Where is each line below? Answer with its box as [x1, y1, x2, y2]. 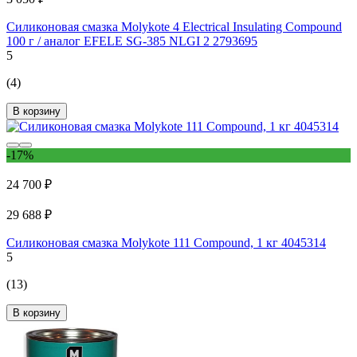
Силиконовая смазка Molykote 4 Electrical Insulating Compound [6, 19, 342, 33]
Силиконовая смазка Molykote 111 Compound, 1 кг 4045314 [6, 235, 326, 249]
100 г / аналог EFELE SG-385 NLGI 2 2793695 [6, 33, 257, 48]
